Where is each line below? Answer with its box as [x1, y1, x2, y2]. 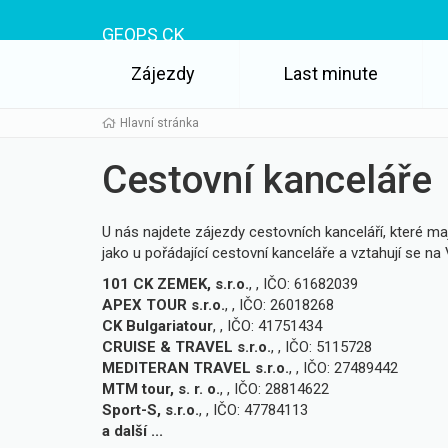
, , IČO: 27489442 [289, 358, 398, 377]
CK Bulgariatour [102, 316, 213, 335]
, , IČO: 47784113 [199, 400, 308, 419]
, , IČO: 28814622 [220, 379, 329, 398]
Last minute [284, 63, 378, 84]
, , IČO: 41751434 [213, 316, 322, 335]
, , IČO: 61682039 [249, 274, 358, 293]
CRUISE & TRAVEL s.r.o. [102, 337, 271, 356]
